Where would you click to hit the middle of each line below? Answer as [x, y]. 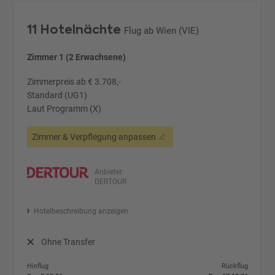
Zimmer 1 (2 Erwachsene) [77, 57]
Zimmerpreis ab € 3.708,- [74, 81]
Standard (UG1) [57, 95]
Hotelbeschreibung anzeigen [81, 211]
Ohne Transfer [68, 242]
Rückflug [234, 266]
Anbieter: [110, 172]
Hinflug [38, 266]
